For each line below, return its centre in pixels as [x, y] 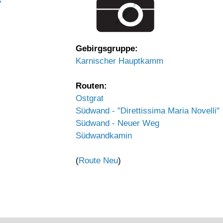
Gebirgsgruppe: [107, 49]
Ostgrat [90, 98]
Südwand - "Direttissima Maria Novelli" [148, 111]
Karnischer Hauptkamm [119, 61]
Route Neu [98, 161]
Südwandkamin [104, 136]
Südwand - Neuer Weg [117, 123]
